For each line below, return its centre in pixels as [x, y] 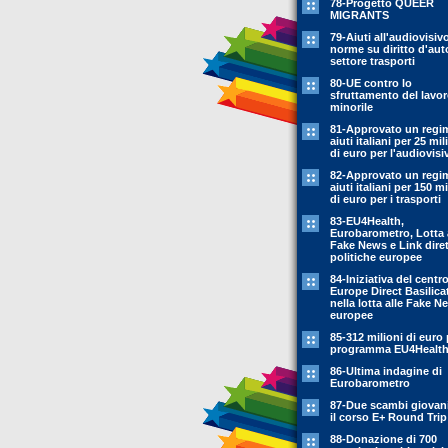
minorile [351, 107]
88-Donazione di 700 [383, 439]
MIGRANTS [359, 15]
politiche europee [376, 257]
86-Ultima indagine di [386, 371]
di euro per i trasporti [385, 199]
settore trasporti [372, 61]
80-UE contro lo [371, 83]
